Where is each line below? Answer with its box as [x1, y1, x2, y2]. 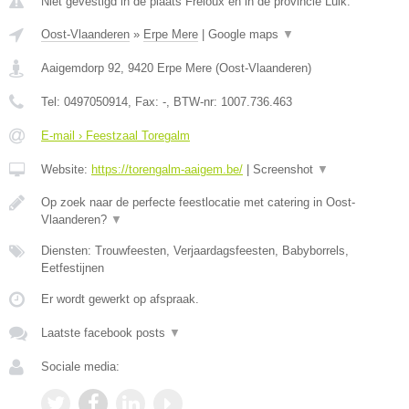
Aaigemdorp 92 [41, 61, 121, 75]
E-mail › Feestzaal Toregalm [41, 129, 190, 142]
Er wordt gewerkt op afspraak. [41, 292, 199, 306]
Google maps [208, 27, 282, 41]
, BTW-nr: [166, 95, 221, 109]
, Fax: [128, 95, 163, 109]
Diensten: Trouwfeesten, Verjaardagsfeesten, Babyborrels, [41, 244, 349, 257]
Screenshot [253, 163, 317, 176]
